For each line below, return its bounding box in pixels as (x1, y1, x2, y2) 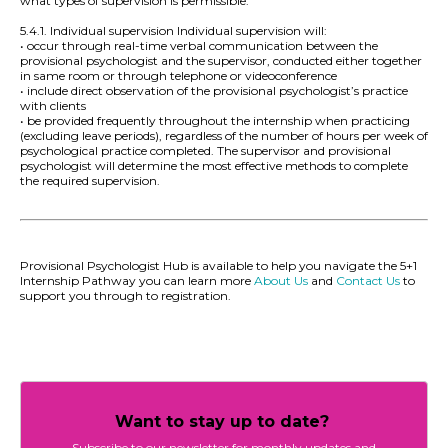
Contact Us (336, 273, 400, 289)
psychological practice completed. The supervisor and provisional (20, 143, 391, 159)
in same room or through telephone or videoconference (20, 68, 337, 84)
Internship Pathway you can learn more (20, 273, 254, 289)
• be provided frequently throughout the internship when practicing (20, 113, 410, 129)
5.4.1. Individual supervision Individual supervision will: (20, 23, 327, 39)
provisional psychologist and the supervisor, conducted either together (20, 53, 422, 69)
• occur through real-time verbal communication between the (20, 38, 378, 54)
